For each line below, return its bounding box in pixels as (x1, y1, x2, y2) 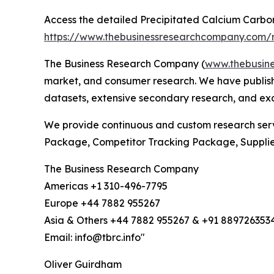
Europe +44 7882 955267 (44, 197, 160, 210)
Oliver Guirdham (44, 258, 122, 271)
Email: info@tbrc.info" (44, 231, 145, 244)
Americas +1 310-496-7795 (44, 180, 168, 193)
